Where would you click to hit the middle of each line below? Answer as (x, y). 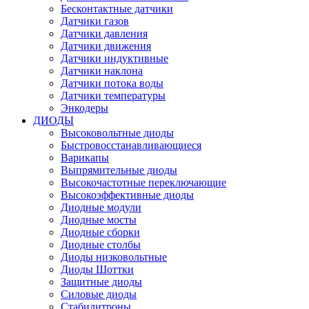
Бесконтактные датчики (117, 8)
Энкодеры (84, 108)
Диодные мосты (99, 219)
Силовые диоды (99, 294)
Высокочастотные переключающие (143, 182)
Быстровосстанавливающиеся (131, 145)
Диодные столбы (101, 244)
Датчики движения (106, 46)
